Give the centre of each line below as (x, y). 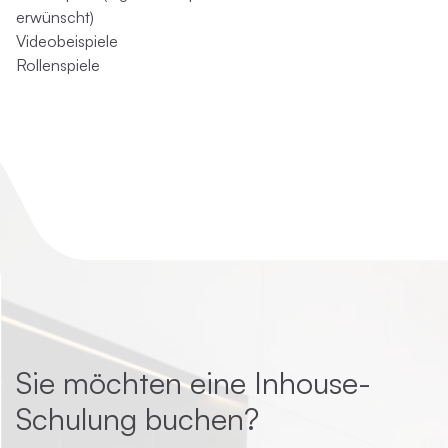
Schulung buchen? (137, 418)
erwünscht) (55, 17)
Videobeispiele (67, 41)
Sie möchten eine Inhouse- (193, 382)
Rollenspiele (58, 65)
